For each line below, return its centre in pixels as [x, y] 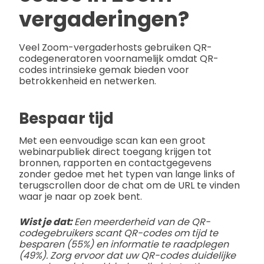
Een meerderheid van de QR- [142, 222]
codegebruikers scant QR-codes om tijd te [118, 233]
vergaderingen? [104, 19]
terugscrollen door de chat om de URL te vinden [129, 185]
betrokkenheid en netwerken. [88, 81]
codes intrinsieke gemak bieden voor [104, 70]
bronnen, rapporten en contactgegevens [115, 163]
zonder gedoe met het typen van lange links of [127, 174]
